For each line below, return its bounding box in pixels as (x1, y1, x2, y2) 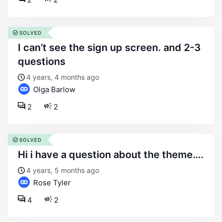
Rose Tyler (31, 178, 71, 187)
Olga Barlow (31, 85, 75, 94)
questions (18, 55, 65, 67)
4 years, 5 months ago (26, 166, 99, 174)
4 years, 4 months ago (26, 73, 99, 81)
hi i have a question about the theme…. (25, 149, 204, 161)
